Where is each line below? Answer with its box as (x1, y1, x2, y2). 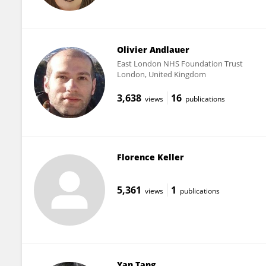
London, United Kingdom (116, 68, 206, 80)
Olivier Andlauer (116, 43, 189, 55)
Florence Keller (116, 151, 184, 163)
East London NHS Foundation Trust (116, 58, 243, 69)
